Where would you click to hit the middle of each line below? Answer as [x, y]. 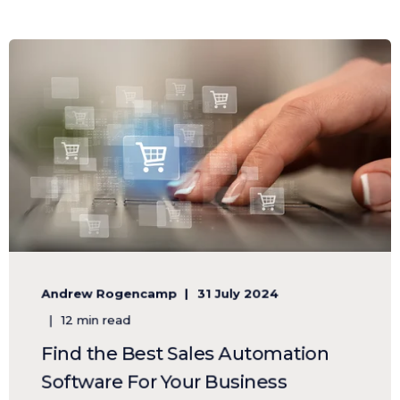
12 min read [96, 320]
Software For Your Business [164, 382]
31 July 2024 [237, 293]
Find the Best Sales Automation [185, 354]
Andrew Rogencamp [109, 293]
